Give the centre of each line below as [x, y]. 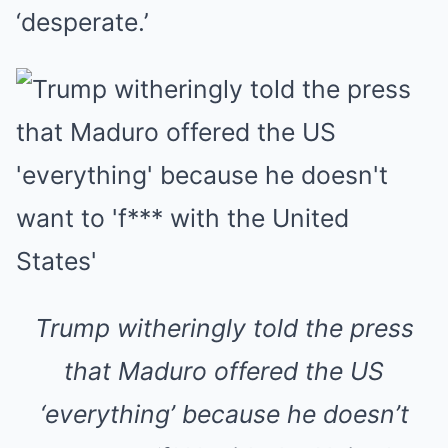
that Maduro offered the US [224, 371]
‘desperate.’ [82, 22]
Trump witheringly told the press [224, 328]
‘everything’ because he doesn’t [224, 414]
